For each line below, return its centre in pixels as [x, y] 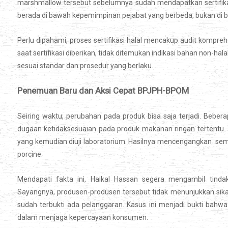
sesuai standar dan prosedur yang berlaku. [85, 66]
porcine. [30, 154]
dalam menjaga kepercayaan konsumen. [83, 218]
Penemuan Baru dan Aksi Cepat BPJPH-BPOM [103, 91]
